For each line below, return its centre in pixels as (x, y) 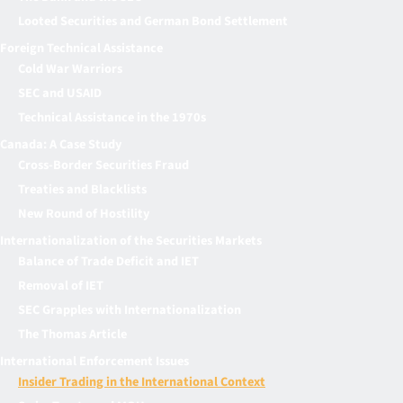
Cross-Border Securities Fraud (103, 165)
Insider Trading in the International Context (142, 381)
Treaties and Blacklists (82, 189)
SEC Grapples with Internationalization (130, 309)
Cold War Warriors (70, 68)
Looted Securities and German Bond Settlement (153, 21)
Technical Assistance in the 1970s (112, 117)
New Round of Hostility (84, 213)
